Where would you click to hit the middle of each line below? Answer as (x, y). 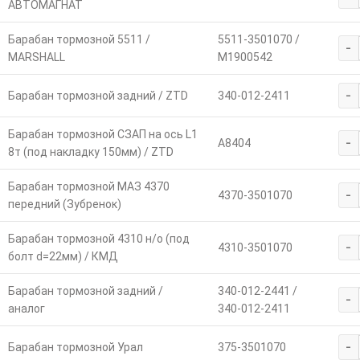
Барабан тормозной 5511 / (79, 39)
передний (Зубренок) (64, 204)
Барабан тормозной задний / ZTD (98, 95)
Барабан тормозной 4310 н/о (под (98, 238)
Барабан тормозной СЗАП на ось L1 (102, 134)
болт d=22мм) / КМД (63, 256)
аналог (26, 308)
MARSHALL (36, 57)
